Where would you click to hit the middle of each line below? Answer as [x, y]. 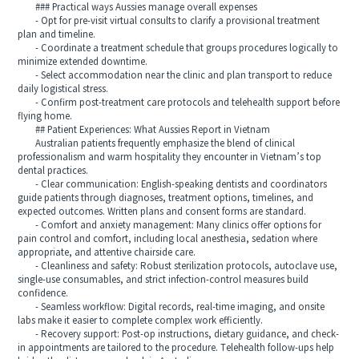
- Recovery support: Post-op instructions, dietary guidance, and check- [179, 334]
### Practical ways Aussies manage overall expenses [138, 7]
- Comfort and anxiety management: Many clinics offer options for [170, 225]
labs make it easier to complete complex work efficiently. [141, 321]
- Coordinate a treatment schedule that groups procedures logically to [178, 48]
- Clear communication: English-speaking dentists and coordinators [173, 184]
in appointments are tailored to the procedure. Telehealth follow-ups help [176, 348]
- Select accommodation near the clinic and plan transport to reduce [175, 75]
